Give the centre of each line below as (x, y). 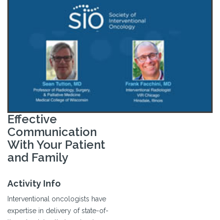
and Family (38, 158)
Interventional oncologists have (57, 199)
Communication (52, 132)
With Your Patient (56, 145)
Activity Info (34, 184)
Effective (32, 119)
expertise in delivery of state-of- (58, 211)
